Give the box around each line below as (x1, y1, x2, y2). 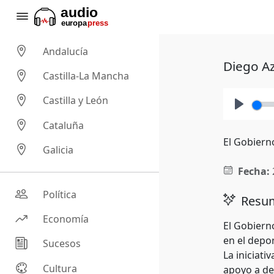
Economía (43, 212, 89, 226)
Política (43, 188, 77, 202)
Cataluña (43, 118, 84, 132)
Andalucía (43, 45, 89, 59)
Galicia (43, 143, 74, 157)
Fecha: (237, 165, 270, 178)
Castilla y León (43, 94, 109, 108)
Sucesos (43, 237, 81, 251)
